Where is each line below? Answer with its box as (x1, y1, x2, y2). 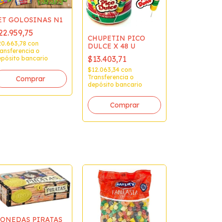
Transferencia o (88, 73, 134, 81)
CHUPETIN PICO (88, 34, 145, 43)
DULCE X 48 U (88, 42, 135, 51)
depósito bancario (88, 81, 142, 89)
